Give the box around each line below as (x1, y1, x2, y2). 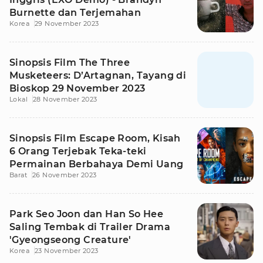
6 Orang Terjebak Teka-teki (9, 146, 147, 157)
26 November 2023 (32, 171, 97, 179)
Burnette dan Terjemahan (9, 7, 141, 18)
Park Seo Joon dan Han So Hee (9, 208, 164, 220)
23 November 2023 (35, 247, 99, 255)
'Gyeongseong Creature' (9, 234, 131, 245)
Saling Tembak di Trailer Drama (9, 221, 170, 232)
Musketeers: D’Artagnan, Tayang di (9, 70, 187, 81)
